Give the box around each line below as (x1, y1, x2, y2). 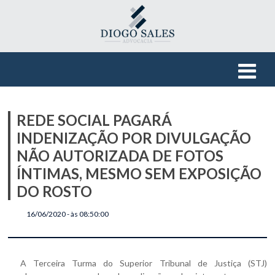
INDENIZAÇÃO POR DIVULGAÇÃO (17, 129, 252, 147)
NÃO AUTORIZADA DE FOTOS (17, 147, 224, 165)
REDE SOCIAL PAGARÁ (17, 111, 172, 129)
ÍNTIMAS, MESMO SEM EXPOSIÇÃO (17, 165, 262, 182)
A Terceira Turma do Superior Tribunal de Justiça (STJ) (20, 258, 267, 268)
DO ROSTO (17, 182, 93, 200)
